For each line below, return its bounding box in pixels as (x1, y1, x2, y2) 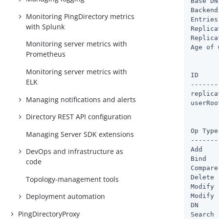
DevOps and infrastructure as (26, 147, 124, 156)
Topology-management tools (26, 174, 119, 184)
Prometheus (26, 49, 66, 59)
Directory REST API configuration (26, 112, 132, 122)
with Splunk (26, 22, 65, 31)
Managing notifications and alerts (26, 94, 136, 104)
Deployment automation (26, 192, 106, 201)
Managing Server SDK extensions (26, 129, 134, 139)
